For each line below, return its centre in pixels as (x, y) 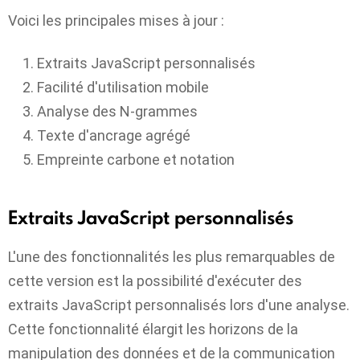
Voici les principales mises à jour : (116, 21)
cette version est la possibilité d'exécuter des (155, 281)
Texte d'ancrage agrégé (114, 135)
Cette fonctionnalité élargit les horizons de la (153, 329)
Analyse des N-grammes (117, 111)
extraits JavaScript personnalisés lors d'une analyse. (179, 305)
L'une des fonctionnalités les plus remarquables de (172, 257)
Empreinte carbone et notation (136, 159)
